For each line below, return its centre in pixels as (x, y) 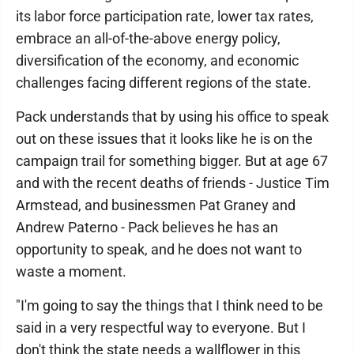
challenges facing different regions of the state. (164, 82)
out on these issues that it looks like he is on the (164, 138)
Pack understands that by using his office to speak (172, 116)
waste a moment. (71, 271)
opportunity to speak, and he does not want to (159, 249)
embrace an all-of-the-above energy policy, (148, 38)
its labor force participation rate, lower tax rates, (165, 16)
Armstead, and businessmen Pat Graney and (156, 205)
